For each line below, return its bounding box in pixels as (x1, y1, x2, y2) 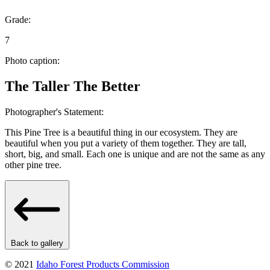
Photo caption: (5, 55, 60, 66)
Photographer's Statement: (5, 107, 104, 118)
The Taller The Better (5, 78, 140, 95)
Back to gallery (11, 239, 63, 248)
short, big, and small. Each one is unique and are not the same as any (5, 149, 265, 160)
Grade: (5, 14, 31, 25)
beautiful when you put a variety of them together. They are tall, (5, 138, 246, 149)
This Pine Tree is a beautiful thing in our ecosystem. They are (5, 127, 237, 138)
